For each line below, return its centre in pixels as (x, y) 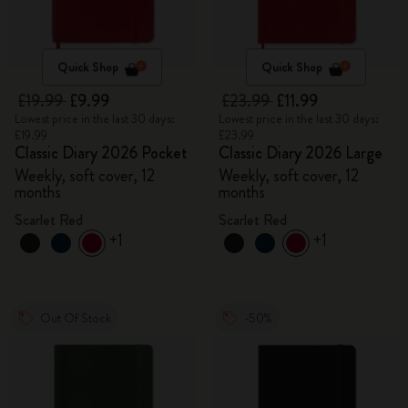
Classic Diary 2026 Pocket (101, 153)
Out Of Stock (76, 318)
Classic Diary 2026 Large (301, 153)
